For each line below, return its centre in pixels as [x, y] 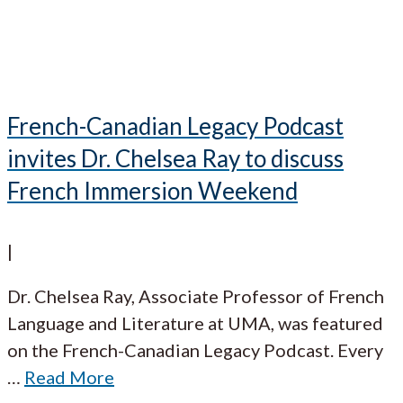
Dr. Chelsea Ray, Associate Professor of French [196, 296]
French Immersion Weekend [152, 190]
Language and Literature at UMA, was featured [195, 323]
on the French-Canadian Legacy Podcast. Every [195, 350]
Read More [69, 377]
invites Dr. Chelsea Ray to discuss [175, 158]
